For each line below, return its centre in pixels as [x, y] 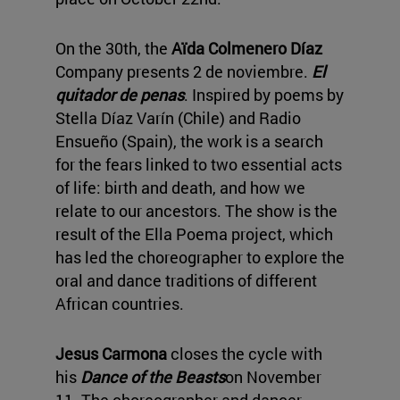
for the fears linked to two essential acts [199, 165]
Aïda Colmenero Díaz [247, 49]
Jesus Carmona [111, 354]
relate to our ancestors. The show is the [196, 211]
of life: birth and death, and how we [180, 188]
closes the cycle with [245, 354]
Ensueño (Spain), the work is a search [189, 142]
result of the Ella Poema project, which [194, 234]
